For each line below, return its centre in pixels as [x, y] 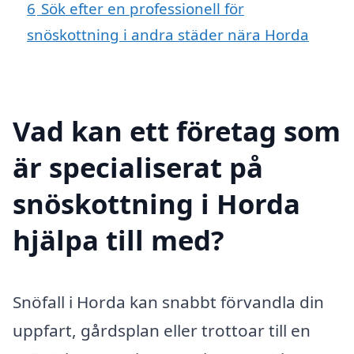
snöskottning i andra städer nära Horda [168, 35]
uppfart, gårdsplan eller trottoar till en [162, 330]
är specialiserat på [138, 167]
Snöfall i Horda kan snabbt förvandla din [168, 301]
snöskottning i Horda [156, 203]
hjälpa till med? [119, 239]
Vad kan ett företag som [177, 130]
